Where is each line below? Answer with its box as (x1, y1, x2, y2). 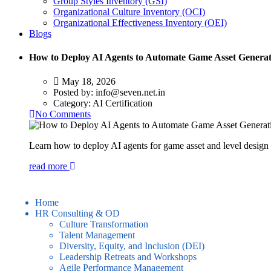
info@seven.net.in (96, 87, 165, 97)
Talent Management (59, 229, 135, 240)
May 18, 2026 (59, 76, 116, 87)
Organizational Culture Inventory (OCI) (53, 7, 205, 17)
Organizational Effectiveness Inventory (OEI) (53, 18, 227, 28)
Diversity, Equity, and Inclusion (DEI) (59, 240, 204, 251)
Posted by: (53, 87, 96, 97)
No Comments (35, 108, 91, 119)
